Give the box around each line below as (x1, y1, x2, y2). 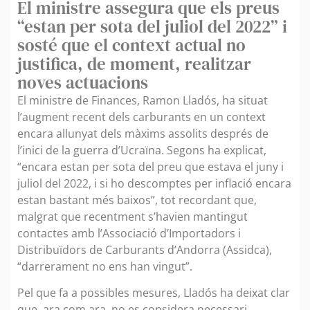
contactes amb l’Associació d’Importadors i (17, 225, 241, 241)
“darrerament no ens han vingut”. (17, 258, 192, 274)
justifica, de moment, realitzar (17, 51, 251, 75)
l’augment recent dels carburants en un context (17, 109, 266, 125)
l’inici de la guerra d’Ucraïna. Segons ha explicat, (17, 142, 266, 158)
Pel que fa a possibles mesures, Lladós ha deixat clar (17, 285, 290, 301)
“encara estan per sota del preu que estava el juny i (17, 158, 284, 174)
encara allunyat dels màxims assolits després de (17, 125, 268, 141)
